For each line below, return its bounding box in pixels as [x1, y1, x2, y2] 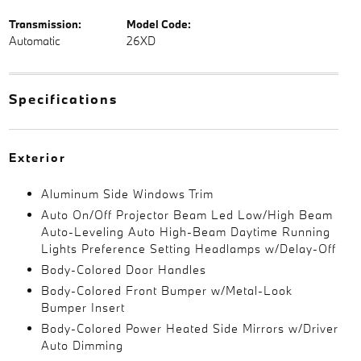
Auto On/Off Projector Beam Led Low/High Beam [40, 207, 333, 222]
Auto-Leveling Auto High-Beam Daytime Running [40, 224, 330, 239]
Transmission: [8, 17, 81, 31]
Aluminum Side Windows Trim [40, 186, 214, 201]
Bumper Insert [40, 300, 125, 315]
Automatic [8, 33, 60, 48]
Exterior [8, 150, 66, 165]
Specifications [8, 90, 118, 107]
